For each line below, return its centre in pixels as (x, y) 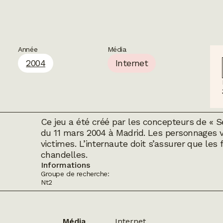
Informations (65, 165)
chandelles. (64, 155)
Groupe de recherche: (75, 174)
